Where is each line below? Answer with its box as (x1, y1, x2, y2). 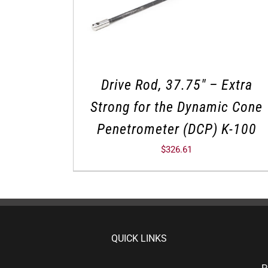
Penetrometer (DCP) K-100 (96, 120, 257, 138)
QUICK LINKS (111, 232, 167, 244)
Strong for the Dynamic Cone (90, 98, 263, 115)
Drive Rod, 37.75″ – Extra (100, 76, 252, 93)
